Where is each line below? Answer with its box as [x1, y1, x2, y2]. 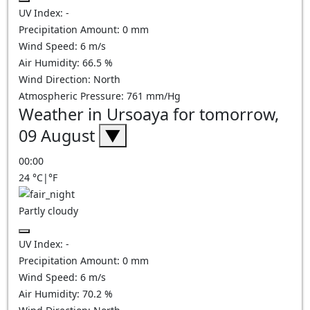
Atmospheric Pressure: [19, 89, 127, 102]
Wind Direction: [19, 73, 93, 86]
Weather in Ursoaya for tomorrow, [19, 103, 279, 125]
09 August [19, 125, 99, 147]
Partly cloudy [19, 204, 78, 217]
